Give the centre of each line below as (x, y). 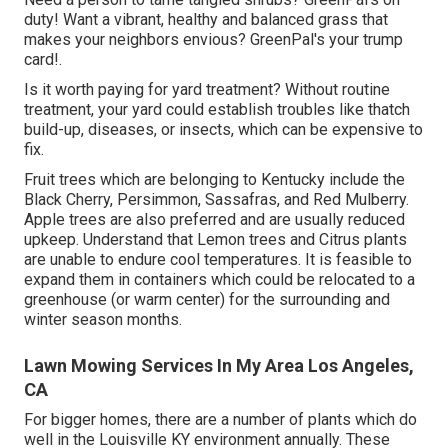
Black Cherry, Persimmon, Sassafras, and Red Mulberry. (216, 199)
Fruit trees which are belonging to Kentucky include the (214, 179)
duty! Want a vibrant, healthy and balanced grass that (206, 19)
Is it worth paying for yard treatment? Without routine (207, 89)
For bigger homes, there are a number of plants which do (220, 419)
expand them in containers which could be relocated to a (219, 279)
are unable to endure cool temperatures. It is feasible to (218, 259)
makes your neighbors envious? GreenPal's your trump (213, 39)
